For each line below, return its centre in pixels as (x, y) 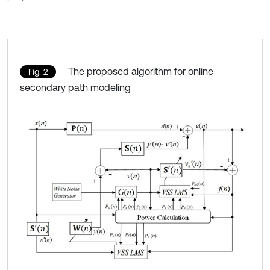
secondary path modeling (75, 87)
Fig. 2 (38, 71)
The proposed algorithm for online (141, 71)
